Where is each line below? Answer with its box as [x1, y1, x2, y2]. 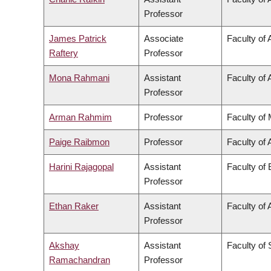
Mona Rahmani [49, 73, 109, 83]
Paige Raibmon [49, 137, 109, 148]
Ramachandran [49, 255, 110, 266]
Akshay [49, 240, 79, 251]
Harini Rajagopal [49, 162, 114, 172]
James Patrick [49, 33, 106, 44]
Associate [144, 33, 183, 44]
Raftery [49, 48, 78, 59]
